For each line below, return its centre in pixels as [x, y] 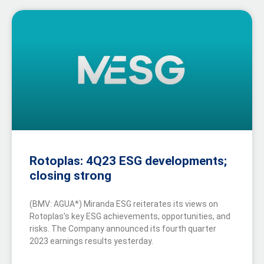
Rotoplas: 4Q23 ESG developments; [128, 161]
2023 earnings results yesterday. [91, 241]
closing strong [70, 176]
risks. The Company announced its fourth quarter [123, 229]
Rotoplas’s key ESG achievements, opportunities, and [130, 217]
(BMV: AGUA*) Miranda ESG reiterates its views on [124, 204]
